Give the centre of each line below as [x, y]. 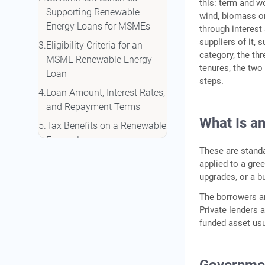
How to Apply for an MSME [102, 159]
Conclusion [70, 211]
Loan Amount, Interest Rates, [106, 93]
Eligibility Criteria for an [94, 46]
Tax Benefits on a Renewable [106, 126]
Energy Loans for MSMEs [98, 27]
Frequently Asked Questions [104, 230]
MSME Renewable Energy [99, 60]
